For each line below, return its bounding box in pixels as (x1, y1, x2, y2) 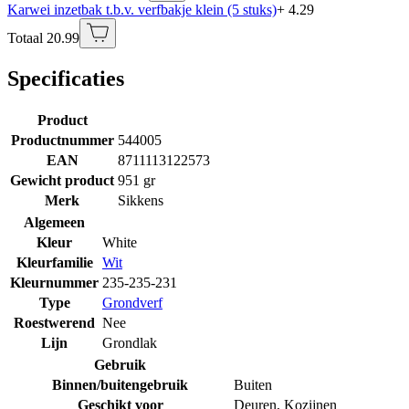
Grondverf (102, 294, 163, 310)
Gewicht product (10, 172, 114, 188)
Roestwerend (14, 314, 95, 330)
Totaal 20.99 (7, 29, 79, 46)
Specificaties (7, 66, 124, 90)
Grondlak (102, 334, 157, 351)
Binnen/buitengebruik (52, 376, 188, 393)
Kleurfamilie (16, 254, 93, 270)
